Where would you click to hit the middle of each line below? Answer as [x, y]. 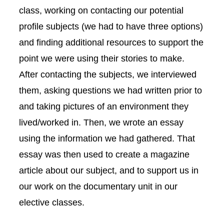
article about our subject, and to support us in [109, 170]
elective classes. [52, 202]
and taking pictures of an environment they [104, 106]
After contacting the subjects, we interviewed [108, 74]
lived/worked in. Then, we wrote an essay [101, 122]
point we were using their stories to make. [102, 58]
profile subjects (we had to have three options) [111, 26]
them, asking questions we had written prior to [110, 90]
